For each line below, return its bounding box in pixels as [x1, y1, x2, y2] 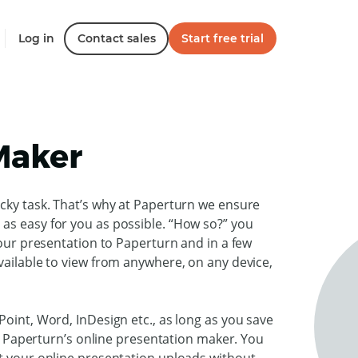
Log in [18, 31, 54, 46]
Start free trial [181, 31, 264, 46]
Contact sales [77, 31, 156, 46]
